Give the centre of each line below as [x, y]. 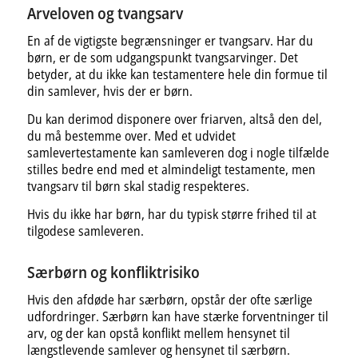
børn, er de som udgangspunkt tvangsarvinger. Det [162, 58]
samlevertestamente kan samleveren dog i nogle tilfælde [178, 152]
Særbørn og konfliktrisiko [113, 272]
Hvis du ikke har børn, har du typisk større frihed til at [171, 214]
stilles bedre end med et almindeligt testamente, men [171, 169]
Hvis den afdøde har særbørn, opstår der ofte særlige [169, 300]
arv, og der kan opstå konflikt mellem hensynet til [158, 334]
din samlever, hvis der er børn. [109, 91]
